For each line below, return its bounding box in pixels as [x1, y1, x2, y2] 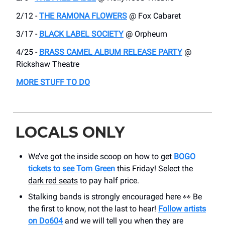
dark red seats [28, 176, 78, 186]
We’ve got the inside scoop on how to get [28, 152, 174, 162]
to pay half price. [78, 176, 139, 186]
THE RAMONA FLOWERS [39, 11, 127, 21]
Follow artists [158, 204, 206, 214]
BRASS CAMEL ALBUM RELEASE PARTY [39, 47, 182, 57]
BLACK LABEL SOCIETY [39, 29, 124, 39]
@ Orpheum [124, 29, 167, 39]
